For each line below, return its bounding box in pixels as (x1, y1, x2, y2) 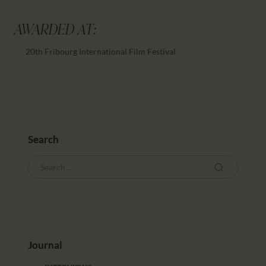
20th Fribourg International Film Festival (26, 46, 176, 57)
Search (28, 132, 59, 145)
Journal (28, 238, 63, 251)
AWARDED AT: (13, 24, 96, 39)
